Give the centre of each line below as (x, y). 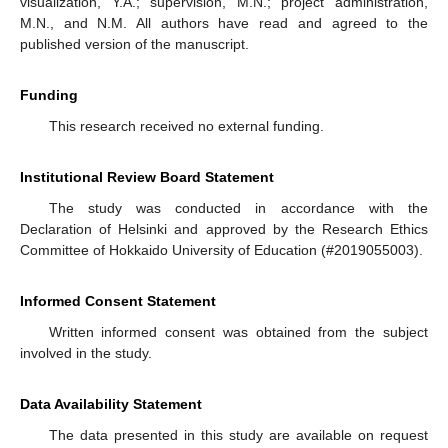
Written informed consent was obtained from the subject (238, 331)
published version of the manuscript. (134, 43)
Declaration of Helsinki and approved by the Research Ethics (224, 228)
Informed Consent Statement (118, 300)
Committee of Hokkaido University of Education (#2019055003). (221, 249)
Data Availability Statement (111, 403)
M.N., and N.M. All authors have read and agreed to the (224, 22)
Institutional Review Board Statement (147, 176)
